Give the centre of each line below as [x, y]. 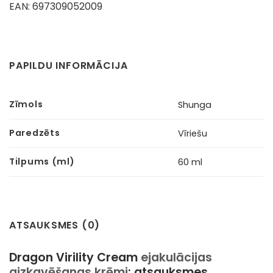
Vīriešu [193, 133]
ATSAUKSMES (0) [55, 225]
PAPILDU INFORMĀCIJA [69, 65]
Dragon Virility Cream [75, 257]
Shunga [195, 105]
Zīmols [26, 104]
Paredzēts [35, 133]
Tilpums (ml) [42, 161]
